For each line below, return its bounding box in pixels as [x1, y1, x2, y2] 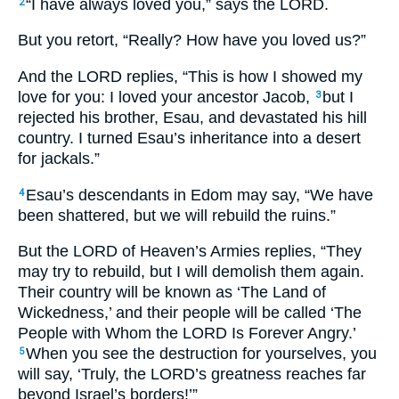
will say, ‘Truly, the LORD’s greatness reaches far [18, 365, 366, 384]
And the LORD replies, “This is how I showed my [18, 67, 362, 85]
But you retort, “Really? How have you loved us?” [18, 31, 366, 50]
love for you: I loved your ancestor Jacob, [18, 87, 314, 106]
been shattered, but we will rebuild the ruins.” [18, 206, 336, 224]
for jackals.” [18, 149, 100, 167]
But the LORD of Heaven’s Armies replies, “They [18, 242, 362, 261]
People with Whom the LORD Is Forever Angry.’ [18, 324, 355, 343]
